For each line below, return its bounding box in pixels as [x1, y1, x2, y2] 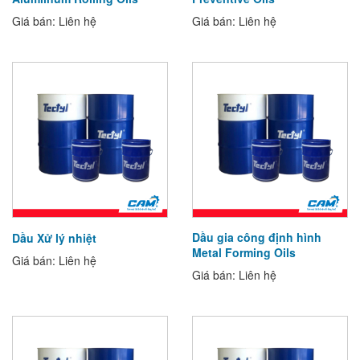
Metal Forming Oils [192, 244, 296, 260]
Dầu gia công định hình [192, 229, 321, 245]
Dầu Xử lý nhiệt [12, 230, 96, 246]
